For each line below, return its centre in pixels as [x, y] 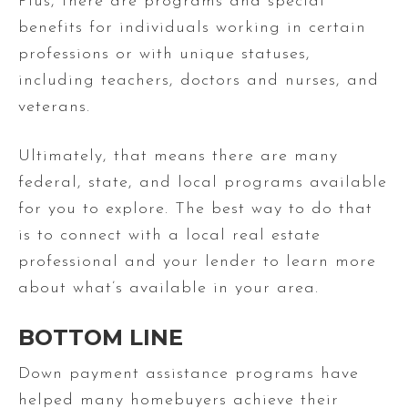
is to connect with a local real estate [169, 235]
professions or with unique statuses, [164, 54]
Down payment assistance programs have [189, 373]
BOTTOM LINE [101, 337]
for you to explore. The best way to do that [195, 209]
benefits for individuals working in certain [192, 27]
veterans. [54, 107]
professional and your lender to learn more [197, 261]
